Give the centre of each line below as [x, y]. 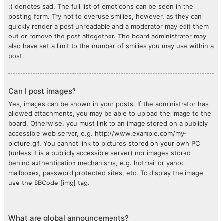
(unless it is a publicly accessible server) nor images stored [100, 153]
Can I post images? [42, 91]
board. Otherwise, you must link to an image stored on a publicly [108, 123]
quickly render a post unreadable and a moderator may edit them [109, 26]
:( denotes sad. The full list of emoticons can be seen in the [101, 6]
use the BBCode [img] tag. [49, 183]
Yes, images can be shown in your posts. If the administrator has [109, 104]
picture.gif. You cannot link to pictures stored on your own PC [104, 143]
